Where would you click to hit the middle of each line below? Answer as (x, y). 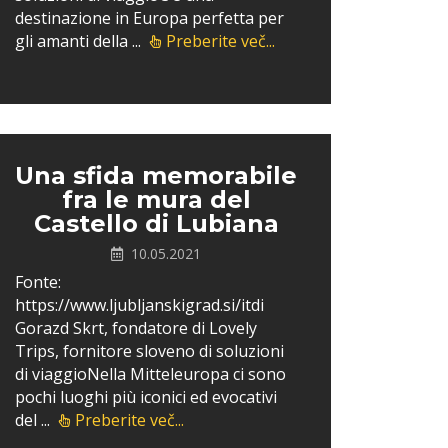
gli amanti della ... (80, 41)
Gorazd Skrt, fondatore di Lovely (136, 328)
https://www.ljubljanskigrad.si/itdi (139, 305)
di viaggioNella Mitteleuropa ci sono (150, 374)
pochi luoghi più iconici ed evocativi (146, 397)
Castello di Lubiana (156, 223)
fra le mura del (156, 199)
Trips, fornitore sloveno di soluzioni (149, 351)
